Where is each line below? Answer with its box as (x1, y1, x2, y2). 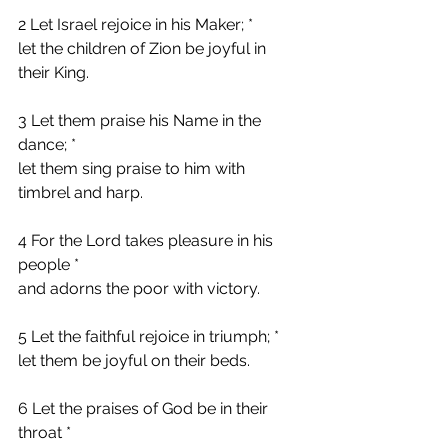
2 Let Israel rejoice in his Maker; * (18, 14, 253, 34)
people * (18, 254, 79, 274)
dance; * (18, 134, 76, 154)
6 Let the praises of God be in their (18, 398, 272, 418)
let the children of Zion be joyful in (18, 38, 270, 58)
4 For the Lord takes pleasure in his (18, 230, 277, 250)
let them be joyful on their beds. (18, 350, 250, 370)
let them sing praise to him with (18, 158, 249, 178)
